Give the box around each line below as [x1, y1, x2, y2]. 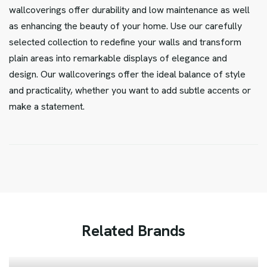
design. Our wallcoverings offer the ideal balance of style [9, 68, 246, 81]
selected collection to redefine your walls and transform [9, 36, 241, 49]
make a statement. [9, 100, 85, 113]
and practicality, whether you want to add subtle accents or [9, 84, 251, 97]
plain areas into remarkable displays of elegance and [9, 52, 227, 65]
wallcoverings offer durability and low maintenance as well [9, 4, 250, 17]
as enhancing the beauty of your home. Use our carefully [9, 20, 242, 33]
